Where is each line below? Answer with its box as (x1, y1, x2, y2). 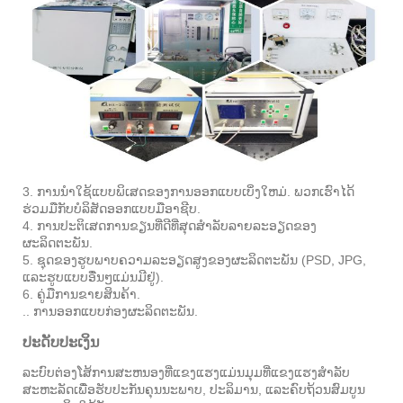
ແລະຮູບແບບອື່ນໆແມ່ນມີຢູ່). (22, 269, 164, 284)
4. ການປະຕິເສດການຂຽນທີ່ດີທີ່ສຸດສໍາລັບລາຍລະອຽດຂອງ (22, 218, 317, 233)
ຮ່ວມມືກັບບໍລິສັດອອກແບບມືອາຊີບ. (22, 201, 201, 216)
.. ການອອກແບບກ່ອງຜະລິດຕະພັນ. (22, 303, 198, 318)
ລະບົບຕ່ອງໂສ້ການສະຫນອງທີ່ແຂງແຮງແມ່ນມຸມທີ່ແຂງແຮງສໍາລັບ (22, 364, 350, 380)
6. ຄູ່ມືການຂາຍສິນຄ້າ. (22, 286, 140, 301)
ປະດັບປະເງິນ (22, 334, 100, 350)
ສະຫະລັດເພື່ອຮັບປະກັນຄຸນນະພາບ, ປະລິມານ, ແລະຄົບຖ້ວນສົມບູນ (22, 381, 365, 397)
